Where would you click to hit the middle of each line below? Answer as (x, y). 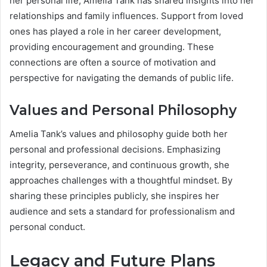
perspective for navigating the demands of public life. (122, 77)
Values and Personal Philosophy (123, 110)
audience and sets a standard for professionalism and (122, 212)
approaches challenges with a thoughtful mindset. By (121, 181)
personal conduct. (47, 227)
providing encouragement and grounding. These (112, 46)
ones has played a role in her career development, (115, 31)
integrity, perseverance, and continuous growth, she (119, 165)
